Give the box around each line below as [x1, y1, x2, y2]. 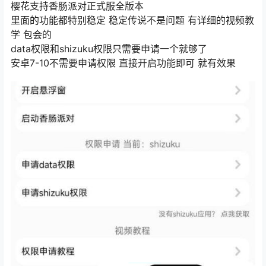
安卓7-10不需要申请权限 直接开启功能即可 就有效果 [11, 57, 236, 69]
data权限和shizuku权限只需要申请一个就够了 [11, 43, 207, 55]
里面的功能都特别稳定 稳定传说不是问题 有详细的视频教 [11, 14, 254, 27]
